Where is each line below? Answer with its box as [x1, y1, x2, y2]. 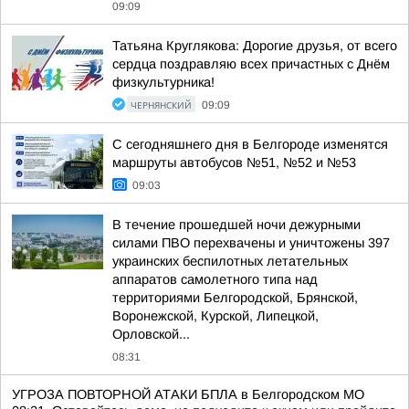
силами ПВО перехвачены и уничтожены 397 [112, 236, 390, 250]
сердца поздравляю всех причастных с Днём [112, 57, 390, 71]
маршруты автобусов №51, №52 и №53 [112, 155, 356, 170]
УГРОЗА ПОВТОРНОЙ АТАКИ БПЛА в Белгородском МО [12, 387, 364, 402]
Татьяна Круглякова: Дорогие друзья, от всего [112, 38, 397, 53]
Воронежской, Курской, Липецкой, [112, 309, 319, 323]
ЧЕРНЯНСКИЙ [131, 99, 192, 111]
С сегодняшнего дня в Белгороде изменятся [112, 137, 388, 152]
